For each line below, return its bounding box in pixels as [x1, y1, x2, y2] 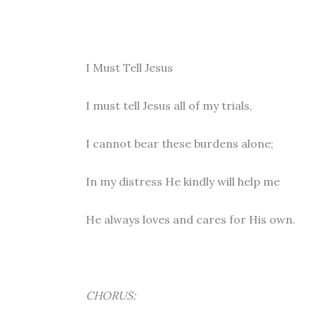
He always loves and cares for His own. [86, 212, 295, 226]
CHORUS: [86, 288, 136, 302]
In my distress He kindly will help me [86, 174, 280, 188]
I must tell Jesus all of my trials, [86, 98, 252, 112]
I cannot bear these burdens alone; [86, 136, 274, 150]
